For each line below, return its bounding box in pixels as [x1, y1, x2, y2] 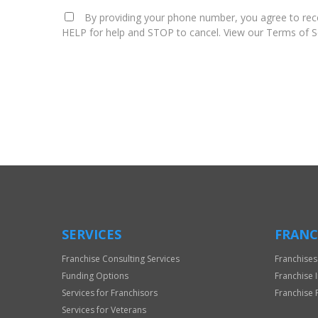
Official [60, 126, 92, 141]
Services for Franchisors [62, 287, 158, 300]
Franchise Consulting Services [62, 253, 180, 265]
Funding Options [62, 270, 128, 283]
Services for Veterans [62, 304, 146, 317]
